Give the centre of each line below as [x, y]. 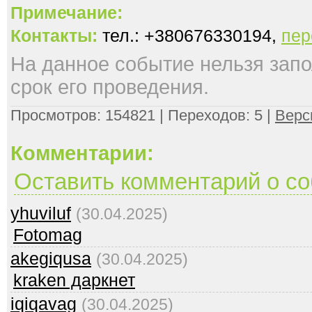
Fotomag [48, 235]
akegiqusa [51, 259]
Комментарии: [82, 153]
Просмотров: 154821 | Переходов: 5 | [143, 115]
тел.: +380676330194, [189, 36]
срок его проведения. [110, 87]
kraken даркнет [74, 280]
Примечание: [67, 13]
